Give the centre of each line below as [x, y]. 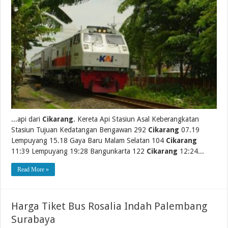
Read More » [33, 169]
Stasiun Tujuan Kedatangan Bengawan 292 [80, 130]
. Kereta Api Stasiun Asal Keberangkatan [136, 119]
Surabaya [34, 219]
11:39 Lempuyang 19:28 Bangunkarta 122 [79, 151]
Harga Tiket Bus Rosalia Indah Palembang [109, 206]
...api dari [27, 119]
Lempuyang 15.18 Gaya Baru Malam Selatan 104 [89, 140]
